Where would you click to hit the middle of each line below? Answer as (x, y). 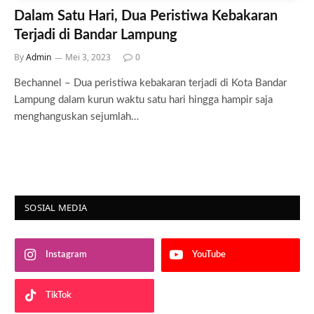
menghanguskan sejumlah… (76, 116)
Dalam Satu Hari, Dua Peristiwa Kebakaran (146, 16)
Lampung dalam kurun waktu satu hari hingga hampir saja (143, 100)
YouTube (209, 255)
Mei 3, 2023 (88, 57)
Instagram (66, 255)
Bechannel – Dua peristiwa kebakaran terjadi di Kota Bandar (150, 83)
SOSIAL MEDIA (56, 207)
